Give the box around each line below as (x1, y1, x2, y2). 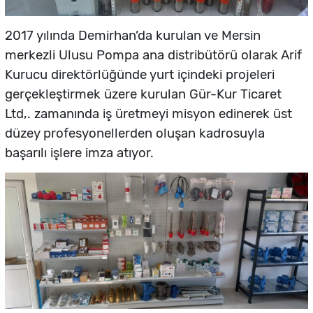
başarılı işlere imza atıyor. (5, 145, 154, 161)
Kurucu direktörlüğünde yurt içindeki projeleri (5, 66, 275, 82)
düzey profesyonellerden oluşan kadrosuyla (5, 125, 265, 141)
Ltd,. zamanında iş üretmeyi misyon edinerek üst (5, 105, 292, 122)
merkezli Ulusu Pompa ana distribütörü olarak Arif (5, 47, 302, 63)
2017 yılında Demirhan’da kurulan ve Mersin (5, 27, 261, 43)
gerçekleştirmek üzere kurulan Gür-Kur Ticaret (5, 86, 282, 102)
